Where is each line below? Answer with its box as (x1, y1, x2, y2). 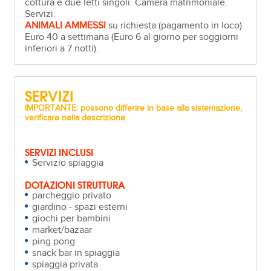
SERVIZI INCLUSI (25, 143, 94, 159)
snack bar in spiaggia (32, 247, 120, 259)
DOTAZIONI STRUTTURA (25, 176, 126, 192)
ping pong (32, 235, 76, 247)
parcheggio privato (32, 189, 112, 201)
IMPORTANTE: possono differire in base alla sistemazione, (25, 103, 243, 113)
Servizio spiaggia (32, 157, 104, 169)
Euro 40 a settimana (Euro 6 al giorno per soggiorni (25, 31, 239, 43)
